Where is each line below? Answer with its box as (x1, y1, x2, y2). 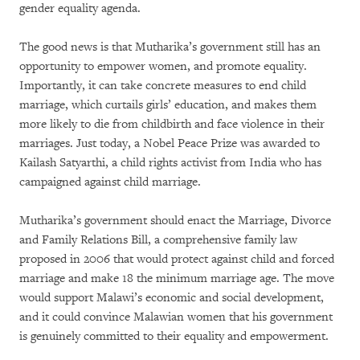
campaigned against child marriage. (19, 174, 201, 190)
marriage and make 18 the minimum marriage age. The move (19, 271, 334, 286)
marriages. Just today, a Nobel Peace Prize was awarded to (19, 136, 320, 151)
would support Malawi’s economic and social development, (19, 290, 324, 305)
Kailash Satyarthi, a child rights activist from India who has (19, 155, 321, 170)
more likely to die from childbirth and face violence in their (19, 117, 325, 132)
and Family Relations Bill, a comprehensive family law (19, 232, 297, 247)
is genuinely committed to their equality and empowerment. (19, 329, 332, 344)
